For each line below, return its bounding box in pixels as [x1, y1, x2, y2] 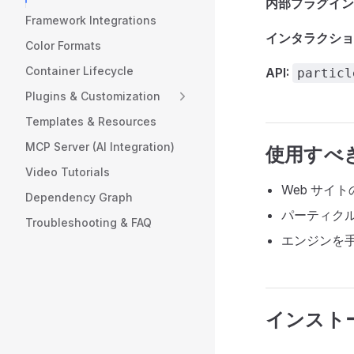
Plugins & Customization [25, 89, 160, 103]
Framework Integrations [25, 13, 156, 27]
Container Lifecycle [25, 64, 134, 77]
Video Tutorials [25, 165, 110, 179]
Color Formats [25, 39, 101, 52]
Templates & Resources [25, 115, 156, 128]
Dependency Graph [25, 190, 133, 204]
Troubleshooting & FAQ [25, 216, 152, 229]
